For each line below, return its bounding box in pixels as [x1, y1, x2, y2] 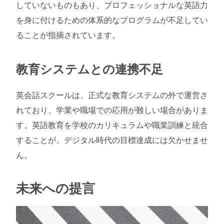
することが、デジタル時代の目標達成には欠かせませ [16, 134, 208, 145]
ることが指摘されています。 [16, 29, 120, 40]
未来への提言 [16, 178, 95, 197]
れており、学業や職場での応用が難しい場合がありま [16, 104, 208, 115]
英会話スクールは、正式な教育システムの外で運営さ [16, 89, 208, 100]
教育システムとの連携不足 [16, 60, 163, 77]
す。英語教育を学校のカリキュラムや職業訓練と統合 [16, 119, 208, 130]
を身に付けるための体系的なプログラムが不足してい [16, 14, 208, 25]
